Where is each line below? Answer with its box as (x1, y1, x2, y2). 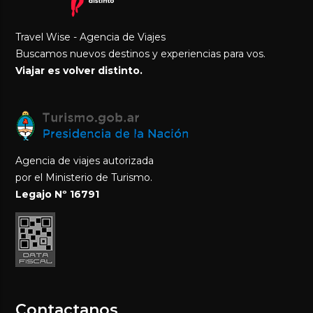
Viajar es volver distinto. (15, 64, 143, 78)
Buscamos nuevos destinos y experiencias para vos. (15, 48, 266, 61)
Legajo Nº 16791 (15, 188, 100, 201)
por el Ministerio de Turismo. (15, 171, 153, 184)
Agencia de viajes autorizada (15, 154, 154, 168)
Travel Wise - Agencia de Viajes (15, 31, 166, 44)
